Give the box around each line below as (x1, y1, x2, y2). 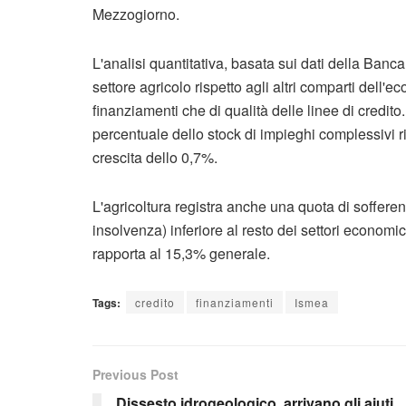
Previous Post (92, 365, 179, 383)
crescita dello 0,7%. (92, 147, 217, 168)
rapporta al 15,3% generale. (92, 243, 270, 264)
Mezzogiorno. (92, 4, 179, 24)
